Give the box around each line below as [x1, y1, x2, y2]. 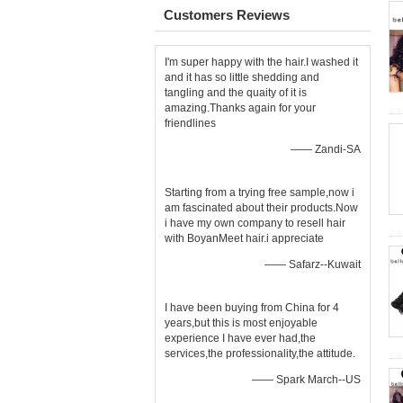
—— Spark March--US [252, 373, 361, 386]
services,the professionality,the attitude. [165, 347, 355, 360]
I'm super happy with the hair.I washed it [165, 56, 358, 68]
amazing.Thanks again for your [165, 102, 316, 114]
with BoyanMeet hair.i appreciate [165, 232, 324, 245]
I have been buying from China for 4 [165, 301, 339, 314]
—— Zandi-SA [291, 143, 361, 156]
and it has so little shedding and [165, 71, 319, 84]
